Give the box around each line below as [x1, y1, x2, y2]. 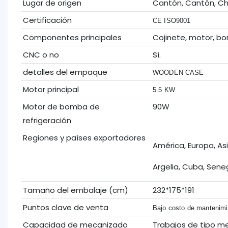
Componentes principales [22, 32, 122, 43]
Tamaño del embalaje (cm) [22, 184, 128, 195]
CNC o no [22, 49, 59, 60]
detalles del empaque [22, 66, 107, 77]
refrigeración [22, 115, 71, 126]
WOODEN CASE [152, 68, 204, 76]
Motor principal [22, 83, 79, 95]
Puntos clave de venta [22, 202, 108, 213]
